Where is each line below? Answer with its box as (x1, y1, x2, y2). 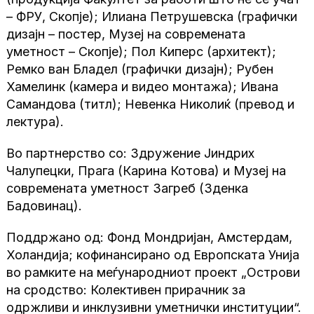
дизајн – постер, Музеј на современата (6, 27, 246, 42)
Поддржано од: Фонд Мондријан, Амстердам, (6, 230, 293, 245)
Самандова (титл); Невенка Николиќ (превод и (6, 97, 295, 112)
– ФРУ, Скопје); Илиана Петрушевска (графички (6, 9, 298, 25)
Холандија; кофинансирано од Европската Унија (6, 247, 300, 263)
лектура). (6, 114, 64, 130)
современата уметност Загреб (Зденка (6, 181, 249, 196)
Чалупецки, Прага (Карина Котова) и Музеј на (6, 163, 287, 179)
